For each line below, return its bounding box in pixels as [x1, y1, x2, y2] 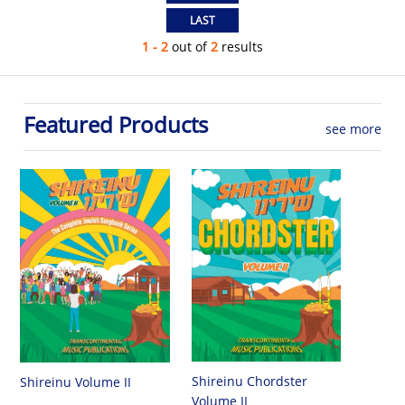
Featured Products [24, 109, 209, 140]
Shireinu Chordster [191, 372, 307, 391]
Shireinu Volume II [20, 372, 132, 391]
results [218, 38, 263, 56]
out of [168, 38, 211, 56]
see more [325, 120, 381, 138]
